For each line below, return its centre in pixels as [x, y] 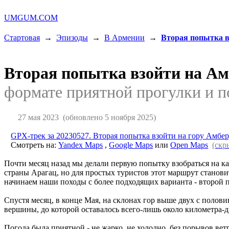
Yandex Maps [81, 145]
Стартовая [22, 38]
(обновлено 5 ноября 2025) [107, 117]
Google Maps [131, 145]
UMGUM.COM [31, 18]
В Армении [124, 38]
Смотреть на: [35, 145]
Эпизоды [72, 38]
